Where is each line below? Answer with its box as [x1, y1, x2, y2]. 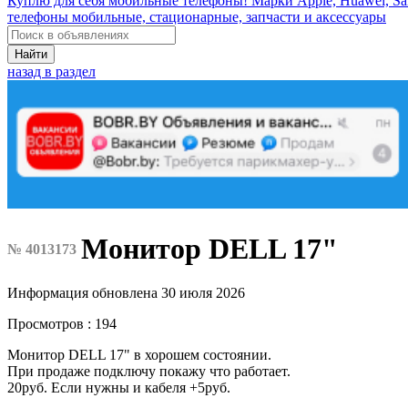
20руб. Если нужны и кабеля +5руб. [7, 379, 230, 395]
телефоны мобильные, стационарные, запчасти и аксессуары [7, 9, 386, 25]
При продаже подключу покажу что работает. [7, 362, 291, 379]
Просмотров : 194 [7, 315, 117, 331]
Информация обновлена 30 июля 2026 [7, 284, 245, 301]
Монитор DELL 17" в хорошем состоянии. [7, 346, 271, 362]
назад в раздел [7, 64, 96, 79]
